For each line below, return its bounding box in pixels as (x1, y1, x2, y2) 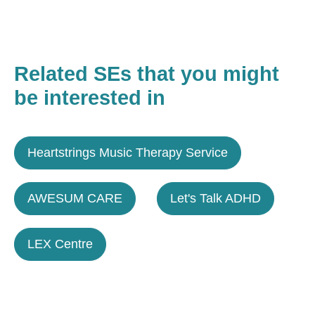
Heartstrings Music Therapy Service (27, 146, 228, 160)
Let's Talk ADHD (170, 191, 262, 205)
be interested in (14, 86, 165, 110)
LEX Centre (27, 237, 93, 251)
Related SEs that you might (14, 63, 279, 86)
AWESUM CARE (27, 191, 122, 205)
